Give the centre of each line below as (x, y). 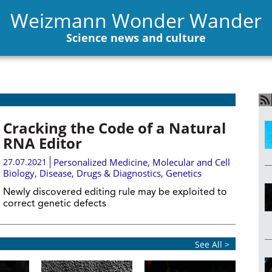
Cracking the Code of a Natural (114, 128)
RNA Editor (42, 143)
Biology (19, 173)
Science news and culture (136, 37)
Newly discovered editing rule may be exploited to (115, 192)
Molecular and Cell (191, 162)
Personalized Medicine (100, 162)
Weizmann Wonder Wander (136, 20)
